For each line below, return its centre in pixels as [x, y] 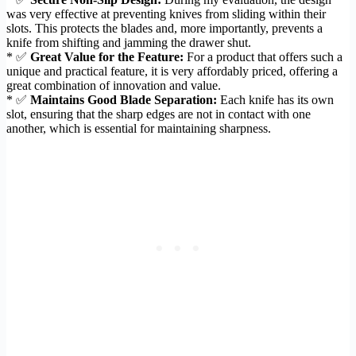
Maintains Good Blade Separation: [124, 99]
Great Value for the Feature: [107, 56]
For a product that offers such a [263, 56]
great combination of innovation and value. [114, 85]
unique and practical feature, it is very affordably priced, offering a [172, 71]
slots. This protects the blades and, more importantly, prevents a [164, 28]
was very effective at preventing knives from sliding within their [166, 14]
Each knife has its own [275, 99]
